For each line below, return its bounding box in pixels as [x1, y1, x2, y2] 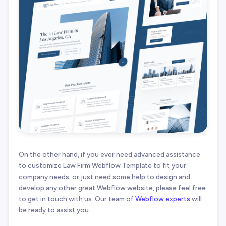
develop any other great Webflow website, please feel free [19, 184, 206, 192]
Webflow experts [135, 195, 190, 203]
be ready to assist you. [19, 206, 90, 214]
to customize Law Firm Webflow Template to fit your [19, 161, 186, 170]
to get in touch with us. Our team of [19, 195, 135, 203]
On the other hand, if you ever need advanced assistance [19, 150, 200, 159]
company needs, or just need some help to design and [19, 173, 190, 181]
